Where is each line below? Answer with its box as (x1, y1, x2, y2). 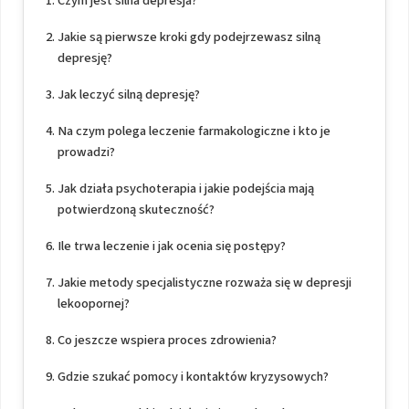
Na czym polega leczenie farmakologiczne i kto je (57, 121, 330, 142)
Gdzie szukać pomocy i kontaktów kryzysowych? (57, 367, 329, 387)
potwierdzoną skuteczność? (57, 200, 215, 220)
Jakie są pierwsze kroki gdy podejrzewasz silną (57, 27, 320, 47)
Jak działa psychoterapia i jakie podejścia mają (57, 179, 314, 199)
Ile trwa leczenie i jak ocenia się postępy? (57, 236, 286, 257)
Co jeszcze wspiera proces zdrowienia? (57, 330, 277, 351)
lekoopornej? (57, 294, 130, 314)
